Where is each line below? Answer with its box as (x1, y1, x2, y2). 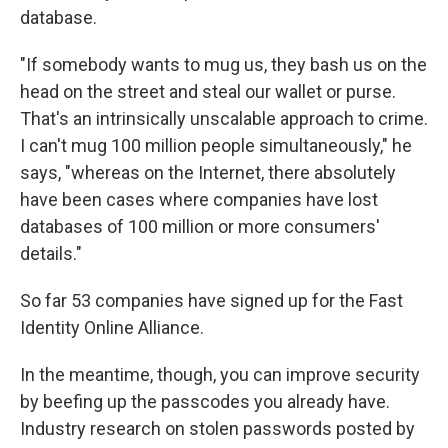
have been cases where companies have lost (20, 188, 378, 210)
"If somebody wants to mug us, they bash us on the (20, 53, 427, 75)
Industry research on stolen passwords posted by (20, 417, 415, 439)
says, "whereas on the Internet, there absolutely (20, 161, 396, 183)
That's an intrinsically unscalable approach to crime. (20, 107, 428, 129)
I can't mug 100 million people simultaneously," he (20, 134, 412, 156)
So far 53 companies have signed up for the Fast (20, 289, 403, 311)
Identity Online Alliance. (20, 316, 204, 338)
